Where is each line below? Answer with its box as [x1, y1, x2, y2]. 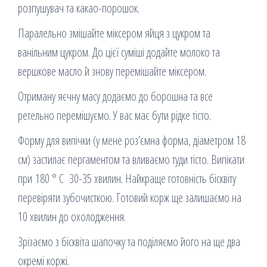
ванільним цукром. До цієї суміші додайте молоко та [18, 44, 220, 61]
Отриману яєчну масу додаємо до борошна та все [18, 88, 213, 105]
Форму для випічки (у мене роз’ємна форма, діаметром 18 [18, 132, 246, 149]
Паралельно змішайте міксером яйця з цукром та [18, 25, 210, 42]
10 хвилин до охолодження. [18, 209, 126, 225]
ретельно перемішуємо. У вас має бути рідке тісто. [18, 107, 211, 124]
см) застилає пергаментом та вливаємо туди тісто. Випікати [18, 151, 244, 168]
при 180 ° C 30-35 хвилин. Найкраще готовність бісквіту [18, 170, 236, 187]
